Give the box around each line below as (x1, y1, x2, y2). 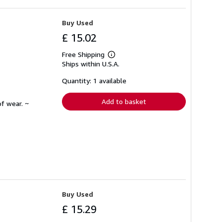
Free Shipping (62, 50, 105, 58)
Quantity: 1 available (62, 76, 126, 85)
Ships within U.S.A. (62, 59, 119, 68)
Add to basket (102, 97, 146, 106)
